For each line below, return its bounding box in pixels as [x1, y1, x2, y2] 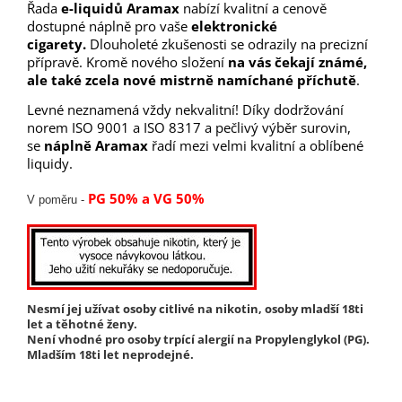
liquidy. [27, 153, 73, 172]
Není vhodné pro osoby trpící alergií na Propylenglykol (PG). [27, 330, 370, 347]
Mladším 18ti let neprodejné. [27, 345, 194, 363]
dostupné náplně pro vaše [27, 16, 191, 35]
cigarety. [27, 34, 86, 53]
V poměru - [27, 192, 88, 206]
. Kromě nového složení [79, 52, 228, 71]
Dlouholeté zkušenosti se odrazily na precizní [86, 34, 368, 53]
